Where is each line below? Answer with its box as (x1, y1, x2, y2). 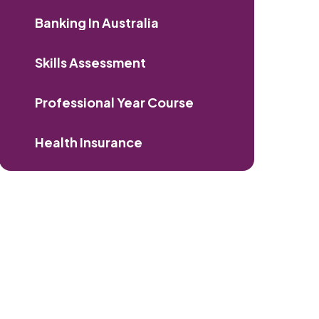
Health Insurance (35, 133, 143, 150)
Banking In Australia (35, 14, 159, 31)
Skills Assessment (35, 53, 147, 70)
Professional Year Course (35, 93, 194, 110)
